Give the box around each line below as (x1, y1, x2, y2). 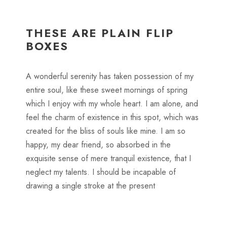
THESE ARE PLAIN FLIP (25, 25, 174, 42)
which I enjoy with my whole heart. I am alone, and (25, 98, 198, 110)
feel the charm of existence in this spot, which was (25, 111, 199, 124)
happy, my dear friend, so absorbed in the (25, 139, 171, 151)
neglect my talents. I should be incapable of (25, 166, 176, 178)
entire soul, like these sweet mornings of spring (25, 84, 187, 96)
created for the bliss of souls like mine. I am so (25, 125, 185, 137)
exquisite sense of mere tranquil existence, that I (25, 153, 191, 165)
